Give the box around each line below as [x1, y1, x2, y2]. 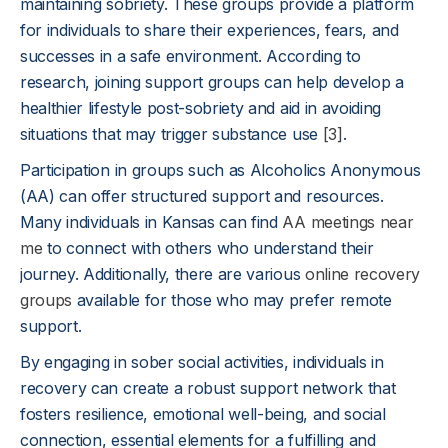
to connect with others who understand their [42, 238, 374, 258]
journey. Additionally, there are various [20, 264, 305, 284]
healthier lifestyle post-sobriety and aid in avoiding [20, 98, 382, 118]
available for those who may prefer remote [72, 290, 392, 310]
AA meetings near [282, 212, 414, 232]
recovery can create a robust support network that [20, 378, 396, 398]
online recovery [304, 264, 421, 284]
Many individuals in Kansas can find [20, 212, 283, 232]
